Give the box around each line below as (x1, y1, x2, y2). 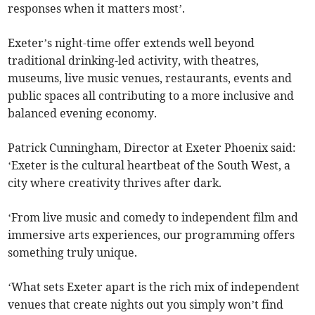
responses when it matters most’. (8, 1, 186, 16)
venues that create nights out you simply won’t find (8, 297, 284, 312)
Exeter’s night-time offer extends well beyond (8, 36, 255, 51)
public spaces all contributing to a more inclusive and (8, 89, 295, 103)
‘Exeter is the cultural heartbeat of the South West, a (8, 158, 291, 173)
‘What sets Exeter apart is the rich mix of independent (8, 280, 300, 295)
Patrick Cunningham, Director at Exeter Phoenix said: (8, 141, 297, 155)
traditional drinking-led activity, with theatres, (8, 53, 259, 68)
